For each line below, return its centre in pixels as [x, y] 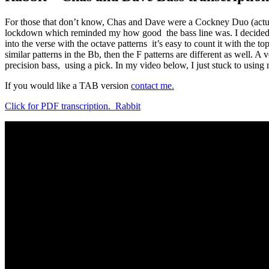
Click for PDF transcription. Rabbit [73, 106]
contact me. [153, 85]
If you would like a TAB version [68, 85]
